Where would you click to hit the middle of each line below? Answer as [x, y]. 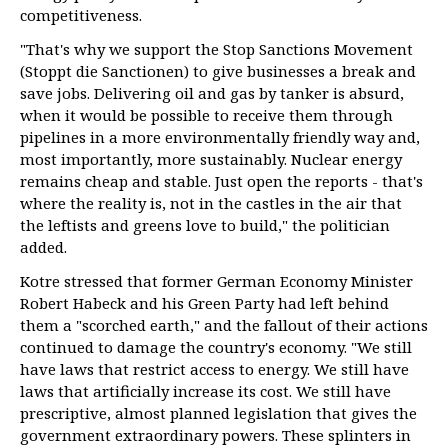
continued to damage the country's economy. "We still [216, 347]
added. [43, 247]
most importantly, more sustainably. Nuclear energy [211, 159]
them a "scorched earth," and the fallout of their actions [224, 325]
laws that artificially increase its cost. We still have [205, 391]
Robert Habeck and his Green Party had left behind [204, 303]
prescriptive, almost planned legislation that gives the [218, 413]
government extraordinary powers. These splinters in [215, 435]
